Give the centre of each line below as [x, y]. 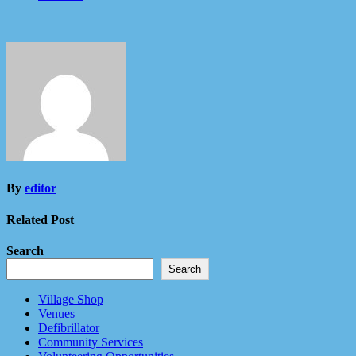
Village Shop [71, 299]
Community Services [91, 342]
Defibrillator [69, 327]
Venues [56, 313]
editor [41, 188]
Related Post [40, 219]
